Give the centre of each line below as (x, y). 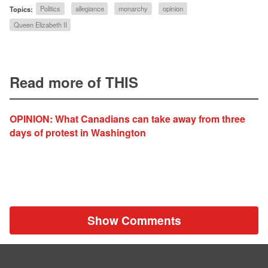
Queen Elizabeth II (40, 25)
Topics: (21, 9)
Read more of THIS (74, 82)
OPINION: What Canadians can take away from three (127, 118)
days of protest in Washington (78, 132)
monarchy (133, 9)
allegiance (89, 9)
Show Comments (134, 220)
